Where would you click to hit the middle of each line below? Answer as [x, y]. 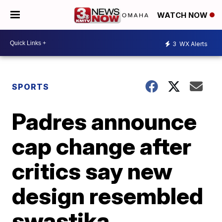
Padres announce [105, 121]
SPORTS [31, 87]
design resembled [108, 196]
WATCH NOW [183, 15]
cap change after [102, 146]
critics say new [92, 171]
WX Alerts [193, 44]
